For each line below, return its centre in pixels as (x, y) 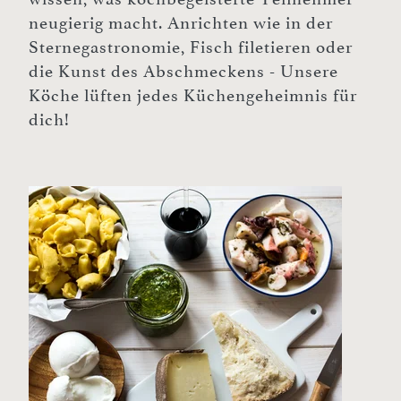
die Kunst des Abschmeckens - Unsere (183, 71)
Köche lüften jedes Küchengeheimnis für (193, 95)
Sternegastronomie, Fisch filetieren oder (191, 47)
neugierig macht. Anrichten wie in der (181, 23)
